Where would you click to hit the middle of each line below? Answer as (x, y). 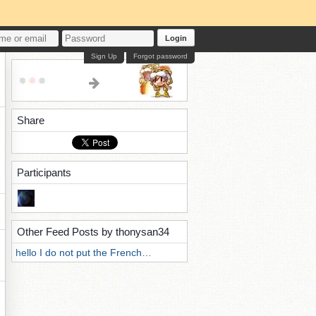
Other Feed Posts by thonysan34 (93, 232)
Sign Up (104, 56)
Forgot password (160, 56)
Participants (44, 172)
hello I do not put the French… (84, 253)
